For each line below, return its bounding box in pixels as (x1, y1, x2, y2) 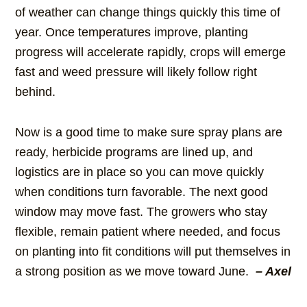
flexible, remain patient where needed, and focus (15, 225, 281, 239)
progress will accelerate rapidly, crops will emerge (15, 45, 286, 60)
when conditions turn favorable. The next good (15, 185, 269, 199)
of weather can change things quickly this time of (15, 5, 281, 20)
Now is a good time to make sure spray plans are (15, 125, 283, 140)
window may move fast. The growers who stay (15, 205, 268, 219)
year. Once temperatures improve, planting (15, 25, 249, 40)
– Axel (256, 265, 292, 279)
